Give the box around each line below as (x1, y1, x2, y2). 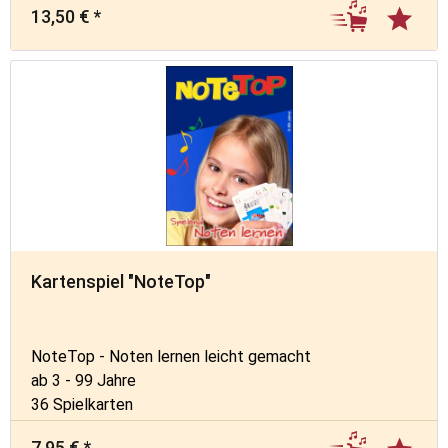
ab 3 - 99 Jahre (31, 370, 137, 390)
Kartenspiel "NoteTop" (31, 270, 212, 292)
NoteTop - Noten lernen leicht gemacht (31, 346, 312, 366)
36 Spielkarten (31, 394, 134, 414)
